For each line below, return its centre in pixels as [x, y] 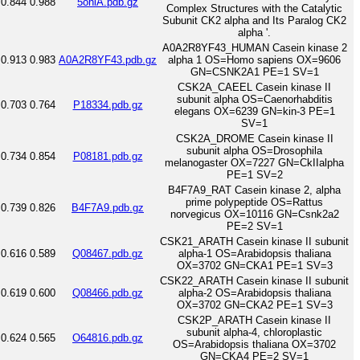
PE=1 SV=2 [254, 174]
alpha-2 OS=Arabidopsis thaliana [254, 292]
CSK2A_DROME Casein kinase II [254, 138]
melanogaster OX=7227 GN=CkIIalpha [254, 162]
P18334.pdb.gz [108, 104]
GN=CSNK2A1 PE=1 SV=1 [254, 72]
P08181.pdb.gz [108, 156]
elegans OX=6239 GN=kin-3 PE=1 [254, 111]
